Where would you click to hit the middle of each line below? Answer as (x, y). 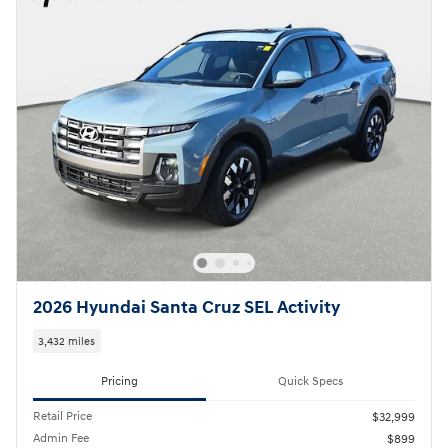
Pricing (119, 382)
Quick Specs (310, 382)
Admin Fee (61, 438)
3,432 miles (67, 341)
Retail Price (62, 416)
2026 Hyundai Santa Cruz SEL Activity (186, 308)
